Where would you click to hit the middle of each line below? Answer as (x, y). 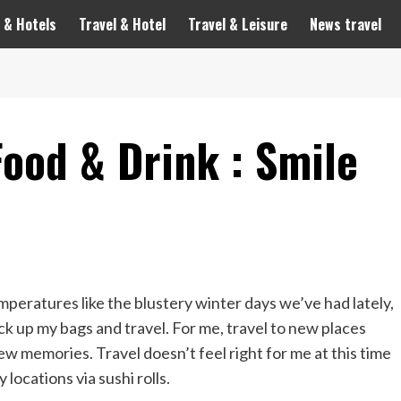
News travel (346, 25)
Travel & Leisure (238, 25)
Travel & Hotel (122, 25)
